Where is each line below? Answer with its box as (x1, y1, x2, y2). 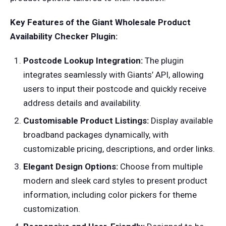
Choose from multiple (118, 161, 203, 172)
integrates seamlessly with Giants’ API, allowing (23, 70, 204, 80)
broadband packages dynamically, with (23, 130, 168, 140)
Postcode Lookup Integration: (23, 55, 143, 66)
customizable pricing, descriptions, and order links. (23, 144, 215, 154)
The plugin (142, 55, 184, 66)
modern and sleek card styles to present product (23, 175, 207, 186)
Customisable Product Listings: (23, 116, 149, 126)
